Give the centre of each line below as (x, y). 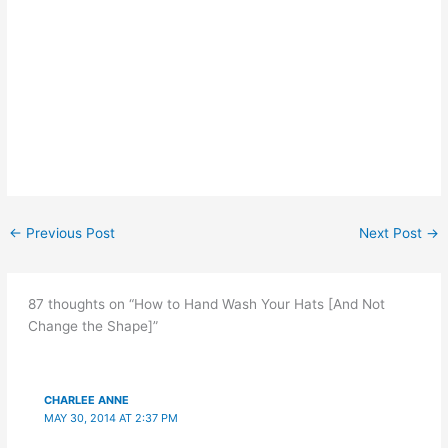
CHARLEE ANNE (87, 399)
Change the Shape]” (92, 325)
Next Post (392, 232)
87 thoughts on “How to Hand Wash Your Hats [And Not (206, 303)
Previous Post (69, 232)
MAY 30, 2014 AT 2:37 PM (111, 417)
